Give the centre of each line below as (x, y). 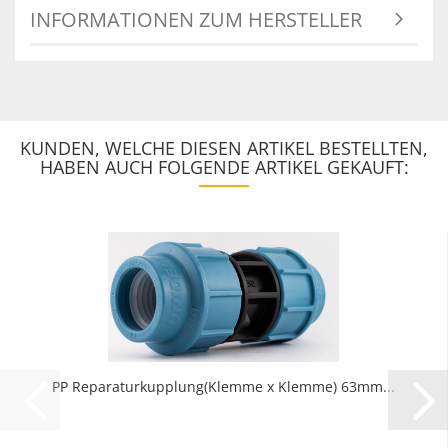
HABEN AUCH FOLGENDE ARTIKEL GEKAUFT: (224, 167)
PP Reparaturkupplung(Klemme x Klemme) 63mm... (223, 386)
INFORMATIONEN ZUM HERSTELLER (196, 19)
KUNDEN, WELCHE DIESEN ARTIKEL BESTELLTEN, (224, 148)
